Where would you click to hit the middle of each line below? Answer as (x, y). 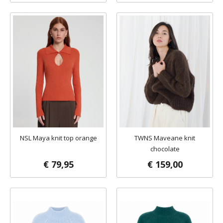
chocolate (165, 149)
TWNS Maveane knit (165, 138)
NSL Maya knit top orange (58, 138)
